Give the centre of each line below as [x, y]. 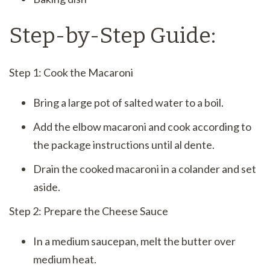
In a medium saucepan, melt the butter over [134, 241]
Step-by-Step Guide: [112, 35]
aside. [47, 187]
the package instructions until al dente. [124, 144]
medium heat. [65, 259]
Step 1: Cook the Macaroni [71, 72]
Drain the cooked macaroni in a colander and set [145, 168]
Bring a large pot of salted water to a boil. [128, 102]
